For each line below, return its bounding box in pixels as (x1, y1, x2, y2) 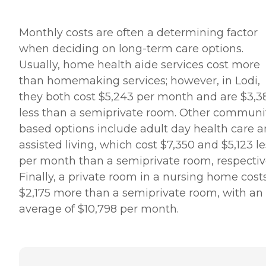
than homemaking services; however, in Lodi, (19, 74, 260, 88)
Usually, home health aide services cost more (19, 58, 260, 72)
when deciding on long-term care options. (19, 42, 243, 56)
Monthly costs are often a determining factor (19, 26, 258, 40)
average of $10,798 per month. (19, 202, 182, 216)
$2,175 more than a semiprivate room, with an (19, 186, 263, 200)
